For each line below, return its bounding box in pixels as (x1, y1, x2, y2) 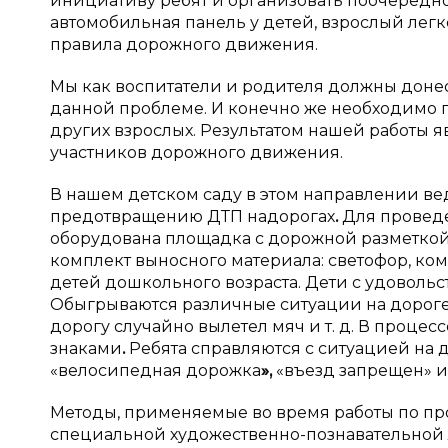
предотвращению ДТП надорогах (50, 207, 335, 226)
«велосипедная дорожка (50, 361, 261, 380)
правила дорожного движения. (50, 35, 318, 54)
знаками (50, 339, 122, 358)
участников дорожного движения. (50, 143, 343, 162)
